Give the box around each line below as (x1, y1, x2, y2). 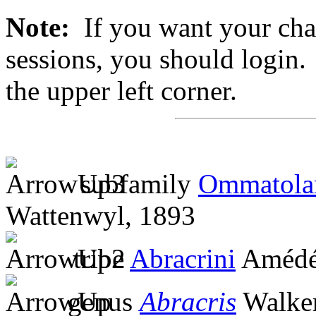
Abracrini (130, 243, 236, 274)
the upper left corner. (6, 75, 237, 106)
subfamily (66, 168, 198, 199)
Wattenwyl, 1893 (6, 200, 195, 231)
